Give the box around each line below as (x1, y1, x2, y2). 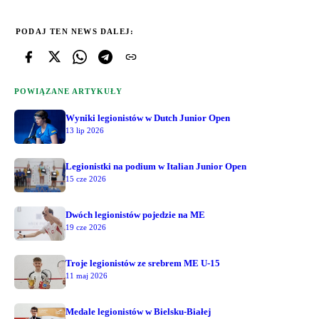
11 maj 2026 (66, 271, 108, 280)
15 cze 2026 (66, 174, 106, 183)
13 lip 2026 (66, 125, 104, 135)
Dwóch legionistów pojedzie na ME (66, 209, 205, 220)
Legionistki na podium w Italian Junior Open (66, 160, 246, 172)
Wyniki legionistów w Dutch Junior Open (66, 112, 230, 123)
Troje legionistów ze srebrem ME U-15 (66, 257, 220, 268)
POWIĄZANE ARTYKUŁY (14, 86, 122, 95)
